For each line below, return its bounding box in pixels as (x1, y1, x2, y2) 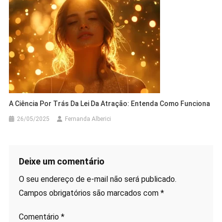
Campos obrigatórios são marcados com (18, 188, 161, 198)
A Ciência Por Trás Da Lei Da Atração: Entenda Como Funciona (9, 100, 211, 108)
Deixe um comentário (18, 156, 105, 167)
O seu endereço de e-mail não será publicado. (18, 174, 176, 184)
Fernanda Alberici (65, 115, 111, 123)
